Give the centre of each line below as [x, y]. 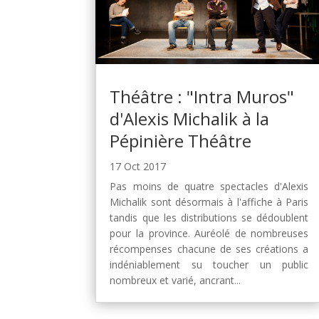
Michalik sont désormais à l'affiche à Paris [209, 202]
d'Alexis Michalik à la [190, 119]
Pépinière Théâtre [181, 141]
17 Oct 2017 [138, 167]
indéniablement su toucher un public [209, 265]
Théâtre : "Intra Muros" [202, 97]
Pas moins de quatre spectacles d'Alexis [209, 187]
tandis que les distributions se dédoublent [209, 218]
